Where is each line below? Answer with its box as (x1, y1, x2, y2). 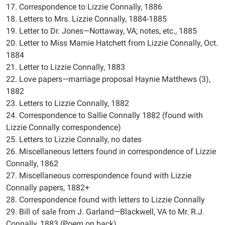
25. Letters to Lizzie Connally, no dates (6, 135, 142, 144)
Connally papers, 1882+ (6, 183, 89, 192)
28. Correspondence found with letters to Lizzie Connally (6, 195, 205, 204)
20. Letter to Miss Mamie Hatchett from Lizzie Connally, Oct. (6, 38, 218, 48)
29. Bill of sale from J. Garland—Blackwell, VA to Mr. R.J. (6, 207, 204, 216)
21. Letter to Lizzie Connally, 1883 (6, 62, 125, 72)
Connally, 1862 (6, 159, 58, 168)
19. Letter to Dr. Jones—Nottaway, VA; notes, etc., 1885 (6, 26, 197, 36)
